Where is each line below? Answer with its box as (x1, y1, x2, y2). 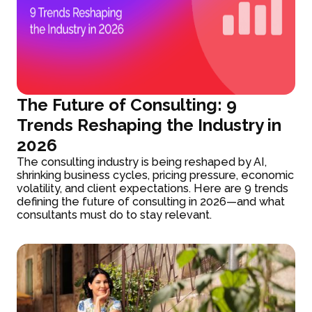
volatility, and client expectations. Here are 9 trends (17, 181, 289, 195)
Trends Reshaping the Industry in (17, 114, 282, 135)
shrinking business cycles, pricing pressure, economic (17, 168, 295, 182)
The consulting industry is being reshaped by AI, (17, 155, 267, 169)
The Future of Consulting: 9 (17, 94, 237, 115)
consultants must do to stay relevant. (17, 208, 212, 221)
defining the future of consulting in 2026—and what (17, 194, 286, 208)
